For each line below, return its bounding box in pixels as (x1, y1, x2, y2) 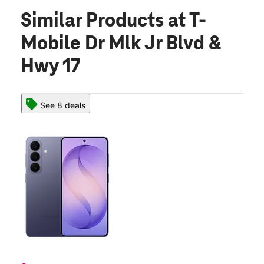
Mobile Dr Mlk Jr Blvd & (21, 33, 221, 55)
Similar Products (21, 10, 168, 32)
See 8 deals (40, 100, 85, 110)
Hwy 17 (21, 56, 81, 78)
